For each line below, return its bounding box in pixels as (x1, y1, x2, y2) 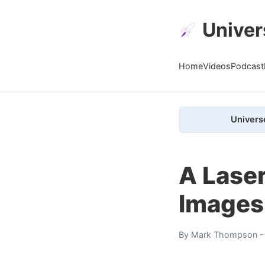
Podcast (231, 60, 264, 71)
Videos (203, 60, 231, 71)
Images (179, 189, 264, 218)
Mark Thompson (191, 229, 257, 240)
